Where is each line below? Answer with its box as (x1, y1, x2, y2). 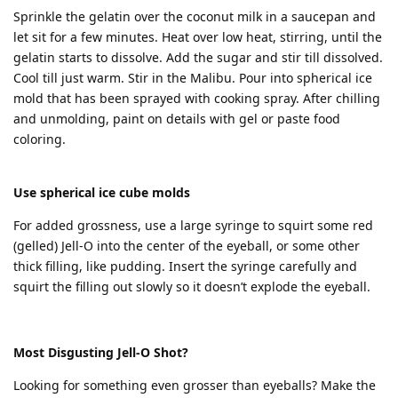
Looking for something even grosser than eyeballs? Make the (13, 376, 376, 394)
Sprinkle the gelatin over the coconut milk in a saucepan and (13, 7, 376, 25)
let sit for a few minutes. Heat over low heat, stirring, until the (13, 28, 382, 45)
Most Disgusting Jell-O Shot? (13, 343, 188, 361)
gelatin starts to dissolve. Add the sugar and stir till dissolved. (13, 48, 383, 66)
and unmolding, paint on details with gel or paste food (13, 109, 340, 127)
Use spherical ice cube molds (13, 183, 190, 201)
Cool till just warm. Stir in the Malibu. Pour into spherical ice (13, 68, 372, 86)
